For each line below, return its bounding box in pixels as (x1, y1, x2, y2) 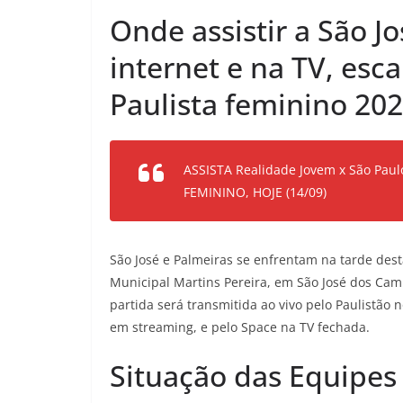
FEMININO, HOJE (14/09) (184, 184, 327, 201)
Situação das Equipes (110, 356, 397, 395)
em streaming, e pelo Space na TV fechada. (110, 318, 370, 336)
